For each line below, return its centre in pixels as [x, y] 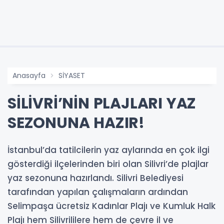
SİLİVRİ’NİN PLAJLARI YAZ [102, 103]
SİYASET [72, 75]
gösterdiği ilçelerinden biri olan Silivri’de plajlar [108, 164]
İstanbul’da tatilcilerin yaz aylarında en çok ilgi [108, 150]
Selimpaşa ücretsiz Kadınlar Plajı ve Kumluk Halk [111, 206]
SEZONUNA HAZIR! [76, 123]
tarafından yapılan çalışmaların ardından [98, 192]
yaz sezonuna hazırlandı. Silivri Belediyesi [95, 178]
